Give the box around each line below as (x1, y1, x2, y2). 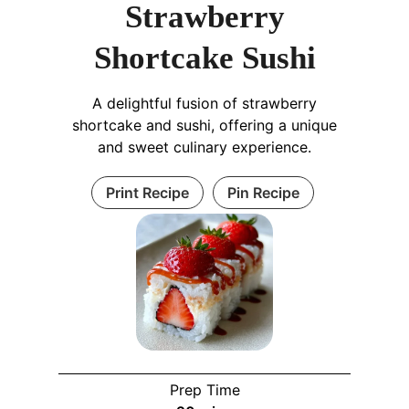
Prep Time (169, 381, 240, 400)
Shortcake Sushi (93, 40, 316, 77)
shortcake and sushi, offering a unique (72, 116, 337, 135)
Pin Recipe (226, 184, 299, 203)
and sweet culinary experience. (98, 138, 311, 157)
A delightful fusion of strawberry (92, 94, 317, 113)
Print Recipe (105, 184, 189, 203)
